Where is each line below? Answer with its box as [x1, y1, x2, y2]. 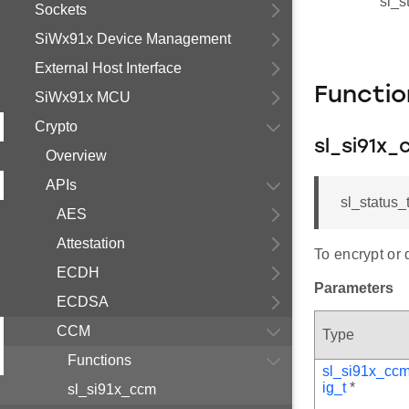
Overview [46, 148, 107, 163]
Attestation [57, 236, 125, 251]
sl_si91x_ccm [68, 382, 156, 397]
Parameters [314, 280, 393, 297]
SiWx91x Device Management [35, 31, 231, 47]
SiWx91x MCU [35, 89, 131, 105]
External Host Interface [35, 60, 182, 76]
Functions [68, 352, 131, 368]
